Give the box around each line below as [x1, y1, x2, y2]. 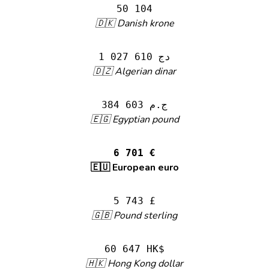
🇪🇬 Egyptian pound [90, 113, 179, 126]
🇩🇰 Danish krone [95, 17, 174, 30]
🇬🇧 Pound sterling [92, 209, 177, 222]
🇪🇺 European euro [90, 161, 179, 174]
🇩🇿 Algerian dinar [93, 65, 176, 78]
